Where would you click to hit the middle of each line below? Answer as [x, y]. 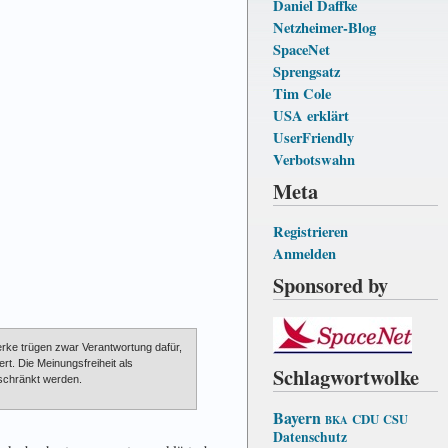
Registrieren [310, 231]
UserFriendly [313, 137]
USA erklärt [311, 115]
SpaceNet [301, 49]
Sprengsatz [306, 71]
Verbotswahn [314, 159]
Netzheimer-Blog [324, 27]
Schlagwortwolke [346, 376]
